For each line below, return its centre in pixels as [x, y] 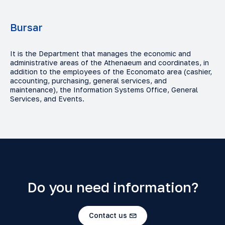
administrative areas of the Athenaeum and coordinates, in [109, 62]
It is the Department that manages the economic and [100, 53]
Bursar [26, 27]
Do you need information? [113, 187]
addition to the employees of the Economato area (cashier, [111, 71]
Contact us [108, 215]
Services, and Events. [47, 98]
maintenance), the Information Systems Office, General [104, 89]
